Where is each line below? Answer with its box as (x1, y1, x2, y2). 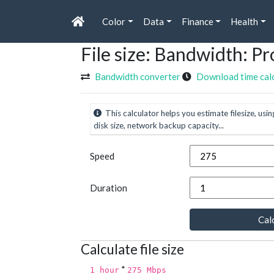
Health (231, 16, 259, 28)
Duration (90, 182, 127, 194)
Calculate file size (81, 241, 184, 258)
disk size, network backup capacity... (94, 120, 224, 131)
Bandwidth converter (95, 71, 180, 83)
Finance (181, 16, 213, 28)
